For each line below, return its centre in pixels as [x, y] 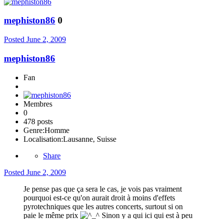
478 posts [38, 121]
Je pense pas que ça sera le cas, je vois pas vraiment [103, 189]
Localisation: [43, 139]
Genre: [34, 130]
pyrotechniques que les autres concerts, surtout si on [103, 206]
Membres [38, 104]
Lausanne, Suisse [90, 139]
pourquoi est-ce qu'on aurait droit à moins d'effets [99, 197]
